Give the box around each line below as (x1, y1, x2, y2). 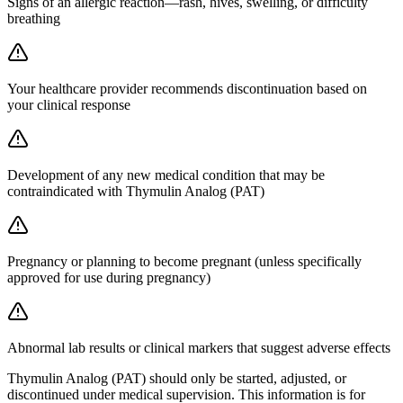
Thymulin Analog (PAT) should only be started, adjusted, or (7, 370, 346, 386)
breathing (7, 10, 60, 26)
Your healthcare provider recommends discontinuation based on (7, 80, 367, 96)
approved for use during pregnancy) (7, 269, 210, 285)
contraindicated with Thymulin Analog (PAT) (7, 183, 264, 199)
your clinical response (7, 96, 130, 112)
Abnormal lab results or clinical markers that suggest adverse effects (7, 339, 390, 355)
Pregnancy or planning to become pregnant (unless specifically (7, 253, 362, 269)
